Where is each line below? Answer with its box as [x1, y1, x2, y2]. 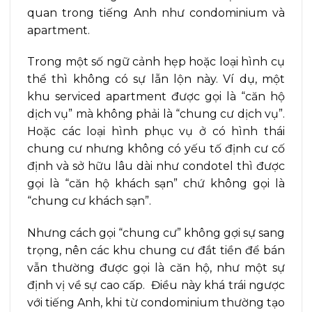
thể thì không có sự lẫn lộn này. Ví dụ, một [27, 72, 285, 86]
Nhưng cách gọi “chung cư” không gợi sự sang [27, 226, 285, 240]
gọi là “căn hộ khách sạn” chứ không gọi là [27, 177, 285, 191]
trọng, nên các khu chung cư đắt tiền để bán [27, 244, 285, 258]
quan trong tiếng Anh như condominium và [27, 6, 285, 19]
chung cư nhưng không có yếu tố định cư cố [27, 142, 285, 156]
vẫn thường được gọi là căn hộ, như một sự [27, 261, 285, 275]
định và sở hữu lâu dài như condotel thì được [27, 159, 285, 173]
